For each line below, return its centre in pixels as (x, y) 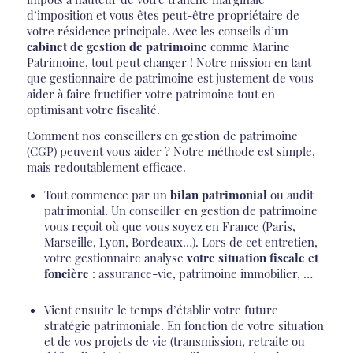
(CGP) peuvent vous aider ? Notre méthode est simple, (171, 151)
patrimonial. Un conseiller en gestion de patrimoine (180, 211)
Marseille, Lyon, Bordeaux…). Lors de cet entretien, (180, 242)
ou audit (290, 195)
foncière (66, 274)
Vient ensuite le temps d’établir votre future (161, 310)
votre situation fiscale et (252, 258)
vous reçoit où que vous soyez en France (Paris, (169, 227)
